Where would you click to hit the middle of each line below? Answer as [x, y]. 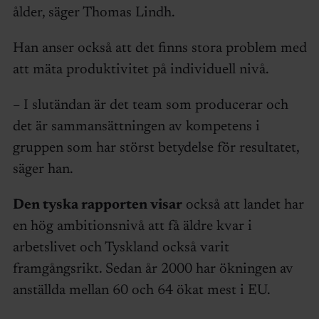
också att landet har [243, 205]
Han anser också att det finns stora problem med [159, 48]
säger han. [43, 169]
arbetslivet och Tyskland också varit [121, 247]
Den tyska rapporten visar [97, 205]
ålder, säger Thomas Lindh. [95, 12]
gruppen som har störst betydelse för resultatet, [156, 148]
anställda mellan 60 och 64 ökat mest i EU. [141, 290]
